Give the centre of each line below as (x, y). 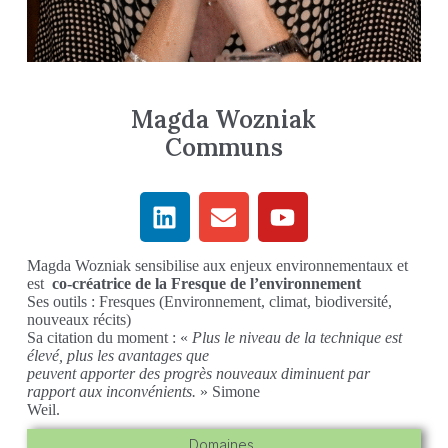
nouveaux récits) (78, 320)
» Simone (227, 392)
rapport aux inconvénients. (111, 392)
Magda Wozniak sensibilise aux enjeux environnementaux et (217, 266)
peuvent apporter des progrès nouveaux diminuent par (198, 374)
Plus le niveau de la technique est (296, 338)
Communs (223, 148)
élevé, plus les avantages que (117, 356)
